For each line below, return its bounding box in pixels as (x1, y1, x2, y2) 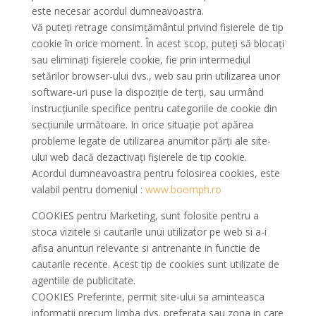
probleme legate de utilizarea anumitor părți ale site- (31, 134, 271, 147)
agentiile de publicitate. (31, 274, 135, 287)
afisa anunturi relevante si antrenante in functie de (31, 241, 260, 255)
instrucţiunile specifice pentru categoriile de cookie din (31, 102, 277, 115)
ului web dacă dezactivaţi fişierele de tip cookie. (31, 150, 247, 164)
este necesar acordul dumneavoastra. (31, 4, 204, 18)
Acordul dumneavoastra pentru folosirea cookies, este (31, 166, 280, 180)
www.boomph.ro (145, 183, 221, 196)
